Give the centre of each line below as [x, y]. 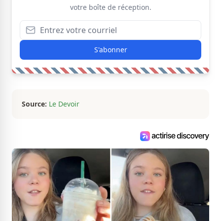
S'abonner [110, 50]
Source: [34, 104]
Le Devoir [64, 104]
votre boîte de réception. [110, 7]
